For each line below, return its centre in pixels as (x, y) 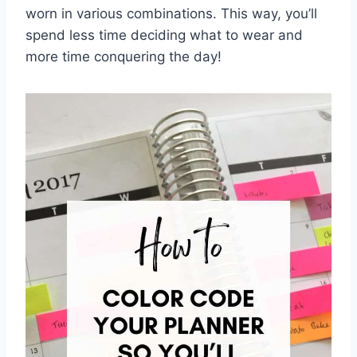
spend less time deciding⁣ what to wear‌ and (164, 35)
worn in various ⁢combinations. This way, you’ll (171, 13)
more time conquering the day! (124, 56)
